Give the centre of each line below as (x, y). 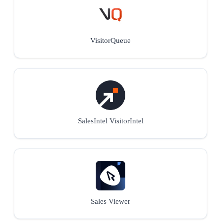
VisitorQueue (110, 40)
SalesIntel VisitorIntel (110, 121)
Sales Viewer (110, 201)
